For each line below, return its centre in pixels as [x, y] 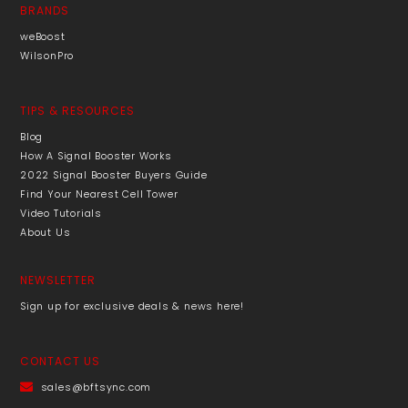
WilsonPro [47, 56]
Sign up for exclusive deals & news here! [132, 306]
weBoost [43, 36]
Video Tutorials [61, 213]
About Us [46, 232]
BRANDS [45, 10]
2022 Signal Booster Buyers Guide [114, 175]
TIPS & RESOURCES [77, 110]
